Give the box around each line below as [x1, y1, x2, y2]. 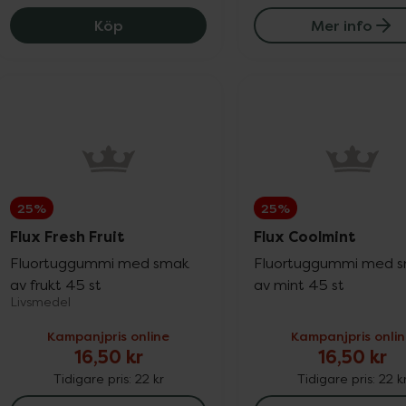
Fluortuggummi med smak [10, 254, 189, 272]
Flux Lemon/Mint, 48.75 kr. [121, 14, 320, 34]
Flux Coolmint [254, 227, 357, 246]
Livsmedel [10, 294, 71, 309]
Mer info [310, 15, 372, 35]
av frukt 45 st [10, 275, 101, 294]
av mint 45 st [254, 275, 345, 294]
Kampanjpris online [47, 327, 170, 344]
